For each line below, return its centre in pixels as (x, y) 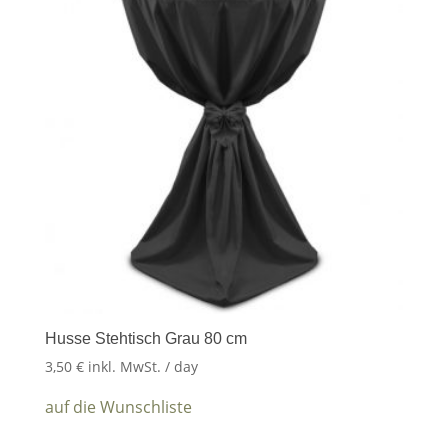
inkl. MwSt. (124, 367)
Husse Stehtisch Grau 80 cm (145, 339)
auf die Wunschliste (118, 407)
